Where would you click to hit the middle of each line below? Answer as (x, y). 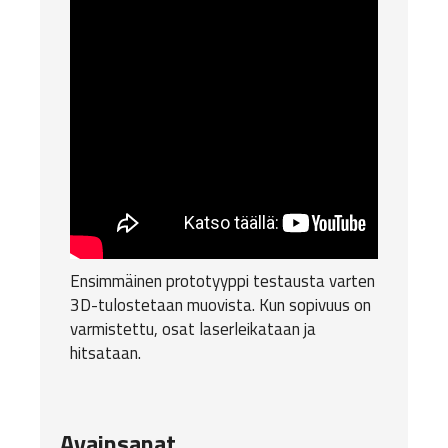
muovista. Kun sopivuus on (277, 304)
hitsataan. (105, 352)
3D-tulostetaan (126, 304)
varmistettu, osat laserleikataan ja (193, 328)
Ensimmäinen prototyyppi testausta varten (222, 280)
